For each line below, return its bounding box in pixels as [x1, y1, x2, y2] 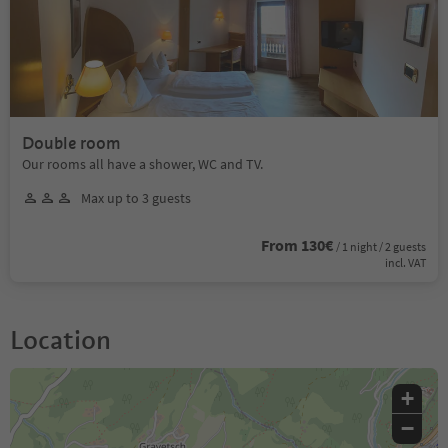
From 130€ [261, 234, 333, 255]
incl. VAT [385, 254, 426, 270]
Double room [22, 132, 121, 154]
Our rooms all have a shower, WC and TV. [22, 154, 263, 173]
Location [10, 323, 111, 356]
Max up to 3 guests [81, 188, 191, 207]
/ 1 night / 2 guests [336, 238, 426, 254]
